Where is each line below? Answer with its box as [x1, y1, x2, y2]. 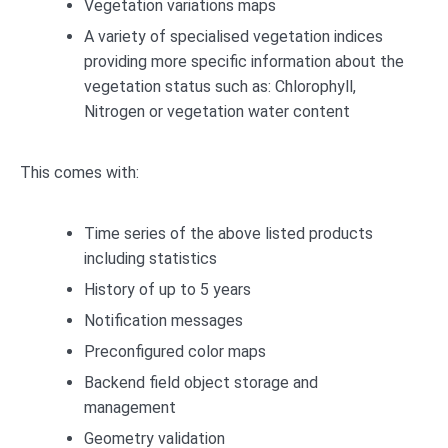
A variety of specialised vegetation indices [84, 27, 383, 47]
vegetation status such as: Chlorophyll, [84, 77, 356, 97]
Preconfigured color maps [84, 342, 266, 362]
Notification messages [84, 311, 243, 331]
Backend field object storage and [84, 373, 318, 393]
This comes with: [20, 163, 139, 183]
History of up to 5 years [84, 280, 251, 300]
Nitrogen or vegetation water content [84, 102, 350, 122]
